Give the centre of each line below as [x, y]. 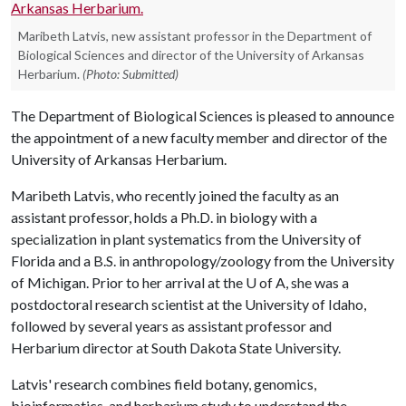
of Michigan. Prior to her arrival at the [128, 282]
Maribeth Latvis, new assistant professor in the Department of [195, 36]
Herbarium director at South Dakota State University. [176, 348]
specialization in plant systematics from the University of [186, 239]
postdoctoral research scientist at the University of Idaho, [188, 304]
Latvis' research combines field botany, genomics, [164, 384]
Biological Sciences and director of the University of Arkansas [191, 55]
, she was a [317, 282]
